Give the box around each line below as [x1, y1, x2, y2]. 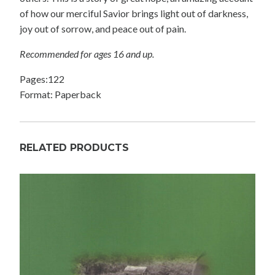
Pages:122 [20, 73, 64, 85]
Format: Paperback [20, 88, 101, 101]
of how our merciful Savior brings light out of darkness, [20, 7, 248, 20]
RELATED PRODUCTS [20, 142, 129, 154]
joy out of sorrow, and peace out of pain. [20, 23, 186, 35]
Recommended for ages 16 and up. [20, 48, 154, 60]
